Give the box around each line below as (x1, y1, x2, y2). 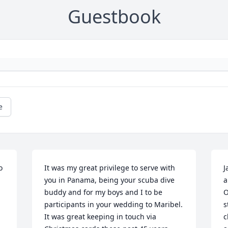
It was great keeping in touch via (44, 212, 157, 221)
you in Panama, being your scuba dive (44, 175, 175, 185)
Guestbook (67, 4, 161, 29)
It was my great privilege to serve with (44, 163, 176, 173)
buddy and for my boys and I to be (44, 187, 163, 197)
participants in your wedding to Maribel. (44, 199, 183, 209)
